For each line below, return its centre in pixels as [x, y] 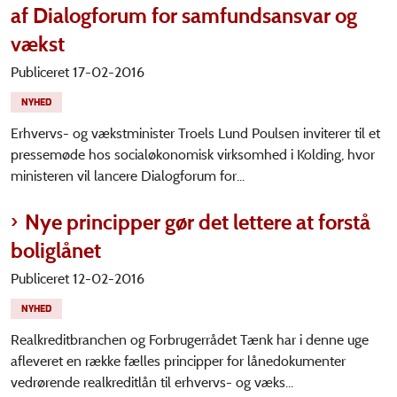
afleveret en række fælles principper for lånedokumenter [178, 361]
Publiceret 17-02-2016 [78, 72]
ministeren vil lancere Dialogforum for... [128, 176]
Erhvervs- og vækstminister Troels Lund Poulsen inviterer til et [195, 133]
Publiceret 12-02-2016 [78, 279]
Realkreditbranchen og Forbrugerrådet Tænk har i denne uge [190, 340]
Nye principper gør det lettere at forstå [198, 222]
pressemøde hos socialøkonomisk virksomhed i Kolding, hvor [193, 155]
